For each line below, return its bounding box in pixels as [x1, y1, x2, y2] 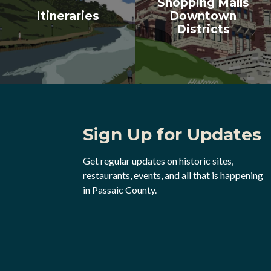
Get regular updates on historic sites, [83, 154, 233, 166]
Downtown [169, 8, 237, 23]
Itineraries [36, 8, 99, 23]
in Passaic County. [83, 183, 157, 195]
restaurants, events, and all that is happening [83, 169, 263, 181]
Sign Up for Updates [83, 123, 261, 145]
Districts [176, 22, 230, 36]
